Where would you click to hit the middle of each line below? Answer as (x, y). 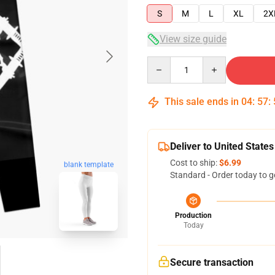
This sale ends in (202, 102)
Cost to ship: (195, 163)
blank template (88, 165)
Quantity (164, 62)
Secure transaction (212, 262)
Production (193, 215)
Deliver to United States (222, 146)
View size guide (193, 39)
